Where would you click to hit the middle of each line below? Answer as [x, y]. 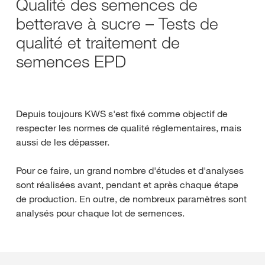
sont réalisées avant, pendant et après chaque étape [127, 185]
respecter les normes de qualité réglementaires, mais [129, 128]
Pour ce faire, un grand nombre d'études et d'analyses [130, 170]
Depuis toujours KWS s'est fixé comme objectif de [122, 114]
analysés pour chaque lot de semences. [100, 213]
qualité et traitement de [98, 42]
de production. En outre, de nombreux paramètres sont [131, 199]
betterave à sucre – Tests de [117, 23]
